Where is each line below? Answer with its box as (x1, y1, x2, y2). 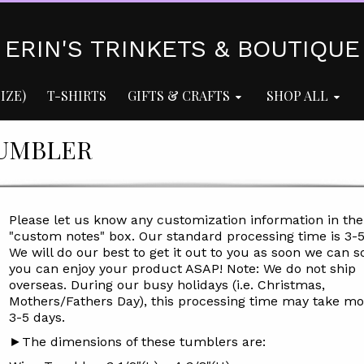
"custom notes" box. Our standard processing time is (8, 228, 344, 244)
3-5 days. (8, 310, 65, 325)
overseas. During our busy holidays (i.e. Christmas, (8, 277, 325, 292)
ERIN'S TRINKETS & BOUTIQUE (4, 34, 360, 63)
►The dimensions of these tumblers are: (8, 334, 266, 349)
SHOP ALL (266, 87, 328, 104)
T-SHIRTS (47, 87, 106, 104)
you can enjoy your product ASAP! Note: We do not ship (8, 261, 356, 276)
